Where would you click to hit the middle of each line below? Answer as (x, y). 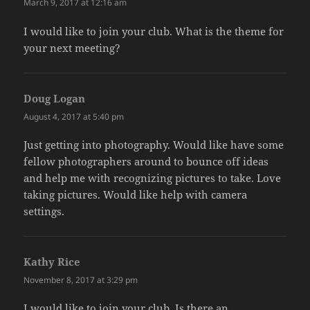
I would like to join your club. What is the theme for (154, 31)
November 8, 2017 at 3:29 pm (81, 280)
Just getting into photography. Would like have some (154, 144)
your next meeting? (72, 47)
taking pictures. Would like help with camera (136, 194)
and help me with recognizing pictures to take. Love (153, 177)
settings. (44, 211)
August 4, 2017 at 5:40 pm (74, 116)
